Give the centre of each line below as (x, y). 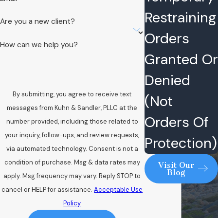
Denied (167, 80)
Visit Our (176, 165)
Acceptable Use (118, 189)
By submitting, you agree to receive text (72, 94)
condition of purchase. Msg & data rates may (72, 162)
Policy (72, 203)
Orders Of (176, 122)
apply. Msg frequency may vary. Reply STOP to (72, 176)
